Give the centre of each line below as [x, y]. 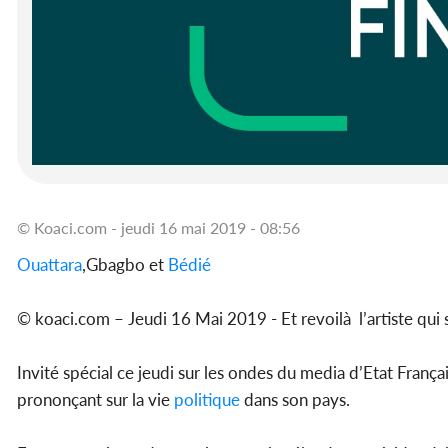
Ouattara [49, 265]
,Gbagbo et [125, 265]
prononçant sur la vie [95, 400]
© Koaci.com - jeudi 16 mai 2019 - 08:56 [158, 228]
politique [207, 400]
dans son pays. [295, 400]
